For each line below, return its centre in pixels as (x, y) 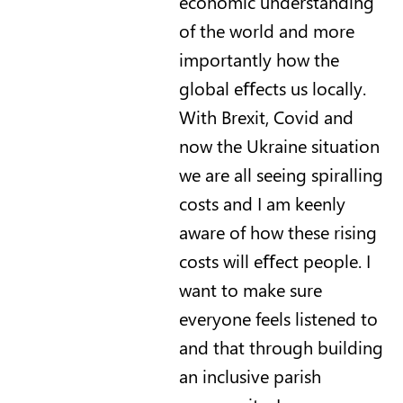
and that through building (281, 346)
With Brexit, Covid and (266, 116)
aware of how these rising (278, 231)
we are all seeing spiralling (281, 174)
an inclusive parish (250, 375)
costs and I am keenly (262, 202)
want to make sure (250, 289)
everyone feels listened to (278, 318)
